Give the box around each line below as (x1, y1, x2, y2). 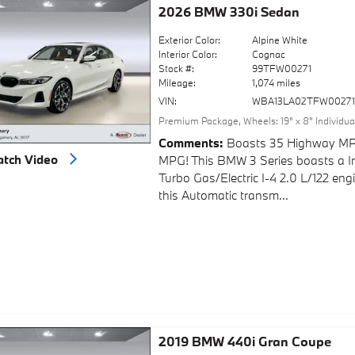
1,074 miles (252, 76, 301, 90)
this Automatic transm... (158, 186, 288, 203)
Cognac (252, 48, 286, 61)
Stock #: (158, 62, 194, 75)
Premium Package (158, 114, 239, 128)
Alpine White (252, 33, 308, 47)
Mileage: (158, 76, 196, 90)
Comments (158, 134, 219, 151)
